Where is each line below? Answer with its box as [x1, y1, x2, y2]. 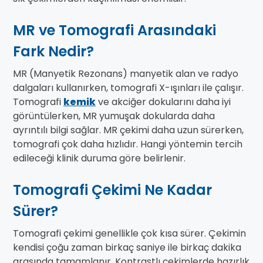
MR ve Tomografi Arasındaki [13, 21, 216, 41]
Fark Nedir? [13, 42, 94, 62]
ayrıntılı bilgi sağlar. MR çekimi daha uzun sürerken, [13, 123, 244, 137]
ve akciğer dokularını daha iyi [96, 95, 231, 109]
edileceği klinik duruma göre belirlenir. [13, 151, 186, 166]
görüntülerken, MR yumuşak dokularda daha [13, 109, 215, 123]
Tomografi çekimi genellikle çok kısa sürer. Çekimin [13, 227, 246, 241]
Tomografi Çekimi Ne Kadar [13, 180, 212, 200]
